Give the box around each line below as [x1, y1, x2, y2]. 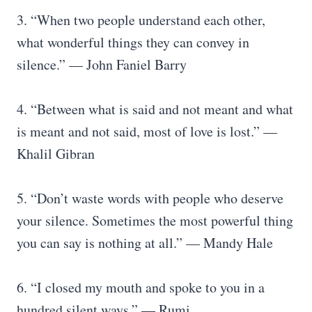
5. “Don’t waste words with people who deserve [17, 189, 283, 208]
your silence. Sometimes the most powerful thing [17, 211, 293, 230]
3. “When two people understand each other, [17, 10, 265, 29]
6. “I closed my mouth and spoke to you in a [17, 278, 265, 297]
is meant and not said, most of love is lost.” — [17, 122, 277, 141]
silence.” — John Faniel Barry [17, 55, 187, 74]
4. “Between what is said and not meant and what [17, 100, 293, 118]
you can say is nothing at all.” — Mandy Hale [17, 233, 273, 252]
